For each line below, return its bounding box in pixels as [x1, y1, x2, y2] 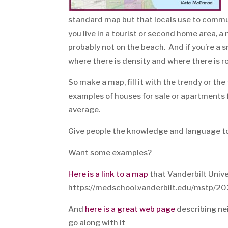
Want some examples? [68, 148, 152, 157]
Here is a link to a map [68, 169, 149, 179]
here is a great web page [85, 205, 176, 214]
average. [68, 105, 101, 115]
